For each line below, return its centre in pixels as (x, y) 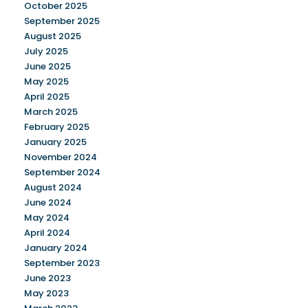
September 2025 (62, 21)
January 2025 (55, 142)
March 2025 (51, 112)
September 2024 (62, 172)
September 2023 (62, 263)
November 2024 (60, 157)
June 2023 (47, 278)
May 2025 (46, 81)
